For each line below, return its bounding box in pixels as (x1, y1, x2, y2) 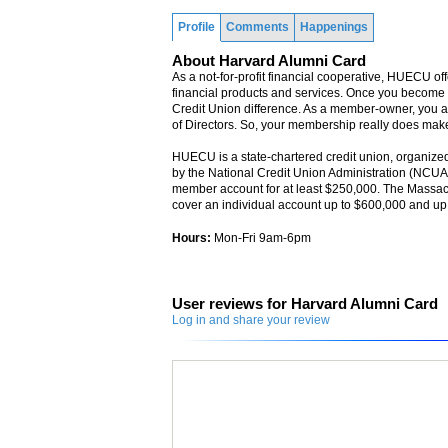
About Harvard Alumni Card (172, 52, 366, 69)
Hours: (172, 231, 211, 245)
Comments (226, 20, 289, 34)
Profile (178, 20, 215, 34)
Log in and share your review (172, 313, 330, 327)
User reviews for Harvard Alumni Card (172, 295, 438, 312)
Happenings (300, 20, 368, 34)
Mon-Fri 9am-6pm (211, 231, 311, 245)
